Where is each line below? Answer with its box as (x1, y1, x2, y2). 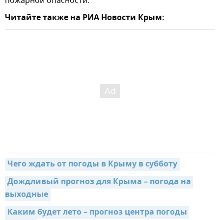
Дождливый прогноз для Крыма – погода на (7, 176, 191, 189)
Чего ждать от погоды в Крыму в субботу (7, 158, 177, 171)
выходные (5, 189, 48, 202)
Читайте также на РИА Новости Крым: (5, 12, 165, 25)
